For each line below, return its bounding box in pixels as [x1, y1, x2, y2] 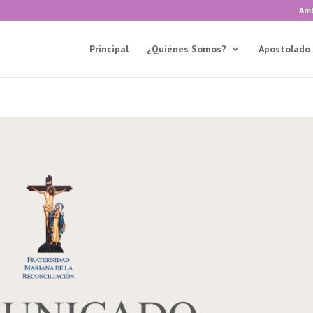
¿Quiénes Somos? [146, 43, 226, 55]
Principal [89, 43, 129, 55]
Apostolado [258, 43, 310, 55]
